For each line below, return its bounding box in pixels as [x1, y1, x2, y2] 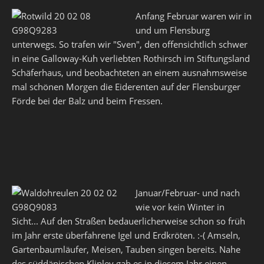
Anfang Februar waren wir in [136, 10, 252, 22]
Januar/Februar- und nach [136, 187, 240, 199]
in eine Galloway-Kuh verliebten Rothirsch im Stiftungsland [12, 52, 250, 64]
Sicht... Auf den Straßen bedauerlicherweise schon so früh [12, 215, 245, 227]
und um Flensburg [136, 24, 210, 36]
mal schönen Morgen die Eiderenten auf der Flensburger [12, 81, 240, 93]
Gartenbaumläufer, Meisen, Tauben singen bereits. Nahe [12, 243, 240, 255]
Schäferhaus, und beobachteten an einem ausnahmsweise [12, 67, 247, 78]
